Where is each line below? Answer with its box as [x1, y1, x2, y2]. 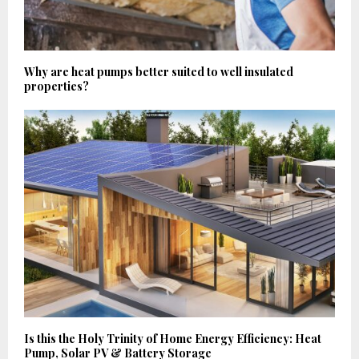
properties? [24, 79, 89, 95]
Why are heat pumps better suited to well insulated [24, 64, 293, 80]
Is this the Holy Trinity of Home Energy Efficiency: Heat [24, 330, 321, 346]
